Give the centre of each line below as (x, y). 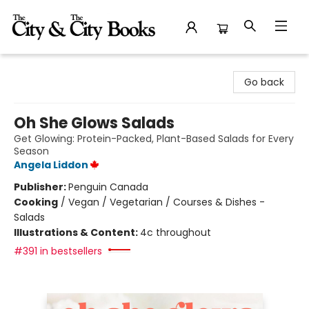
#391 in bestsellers (58, 251)
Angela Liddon (51, 165)
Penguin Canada (108, 187)
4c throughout (176, 232)
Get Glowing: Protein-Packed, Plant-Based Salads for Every (154, 139)
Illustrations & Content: (77, 232)
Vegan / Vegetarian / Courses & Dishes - (167, 202)
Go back (264, 82)
